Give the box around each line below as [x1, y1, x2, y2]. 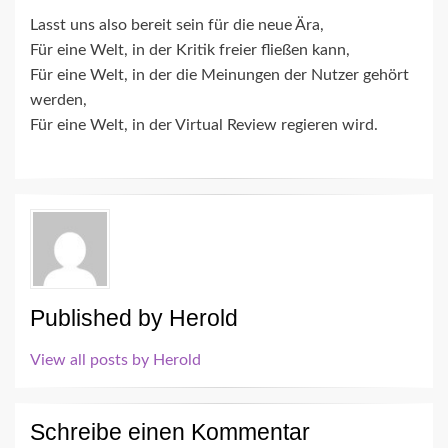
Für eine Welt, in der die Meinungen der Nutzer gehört [30, 67, 409, 84]
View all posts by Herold [30, 352, 201, 369]
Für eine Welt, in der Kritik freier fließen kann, [30, 42, 350, 59]
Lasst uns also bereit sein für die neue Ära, [30, 17, 324, 34]
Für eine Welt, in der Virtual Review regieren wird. [30, 117, 378, 134]
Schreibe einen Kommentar [30, 419, 310, 446]
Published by [30, 305, 169, 332]
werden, [30, 92, 87, 109]
